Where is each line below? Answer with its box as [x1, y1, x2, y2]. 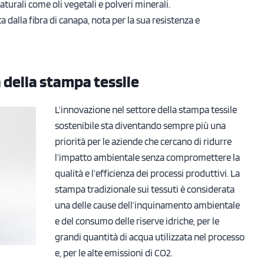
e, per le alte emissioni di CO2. [55, 246, 173, 259]
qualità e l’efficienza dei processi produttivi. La [55, 167, 240, 179]
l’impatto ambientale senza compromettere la [55, 151, 240, 163]
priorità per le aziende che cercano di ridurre [55, 135, 232, 147]
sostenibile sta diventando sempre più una [55, 119, 226, 131]
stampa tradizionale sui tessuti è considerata [55, 183, 235, 195]
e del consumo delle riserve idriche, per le [55, 214, 219, 227]
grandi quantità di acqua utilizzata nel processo [55, 230, 245, 243]
